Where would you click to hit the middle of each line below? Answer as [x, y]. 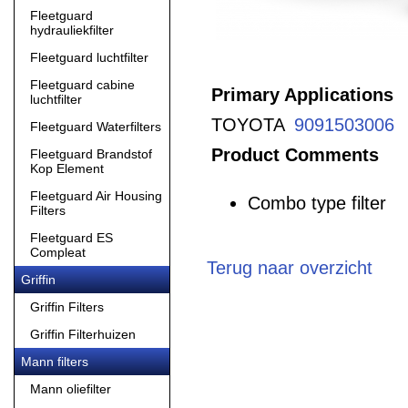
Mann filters [55, 362]
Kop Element [67, 168]
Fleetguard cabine [82, 85]
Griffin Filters [67, 307]
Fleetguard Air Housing [96, 196]
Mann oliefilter [71, 389]
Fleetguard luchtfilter [89, 57]
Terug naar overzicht [289, 267]
